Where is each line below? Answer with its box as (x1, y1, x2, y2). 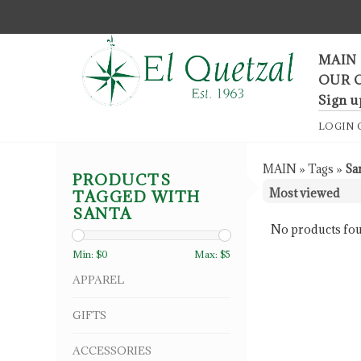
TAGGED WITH (73, 187, 201, 207)
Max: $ (194, 248, 226, 261)
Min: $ (73, 248, 102, 261)
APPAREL (73, 272, 124, 288)
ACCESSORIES (73, 343, 151, 359)
